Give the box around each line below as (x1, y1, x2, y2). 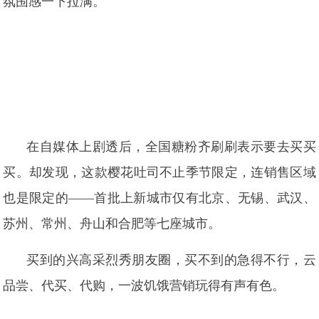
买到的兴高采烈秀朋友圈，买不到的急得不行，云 (26, 253, 316, 267)
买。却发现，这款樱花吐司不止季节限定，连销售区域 (3, 165, 316, 179)
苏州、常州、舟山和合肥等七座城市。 (3, 216, 221, 231)
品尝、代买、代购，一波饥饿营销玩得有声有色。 (3, 278, 286, 293)
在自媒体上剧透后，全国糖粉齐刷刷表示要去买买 (26, 140, 316, 154)
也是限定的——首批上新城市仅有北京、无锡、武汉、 (3, 191, 316, 205)
